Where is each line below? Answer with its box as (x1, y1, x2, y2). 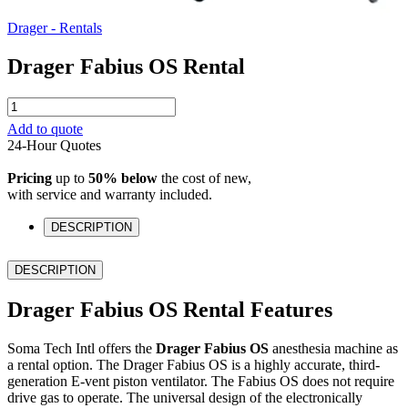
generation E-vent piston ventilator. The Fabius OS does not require (7, 372, 394, 389)
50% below (88, 170, 158, 187)
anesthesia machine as (269, 340, 398, 356)
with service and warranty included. (7, 187, 212, 203)
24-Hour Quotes (7, 138, 101, 154)
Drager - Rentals (7, 20, 102, 36)
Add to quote (7, 121, 83, 138)
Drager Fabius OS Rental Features (7, 297, 332, 321)
